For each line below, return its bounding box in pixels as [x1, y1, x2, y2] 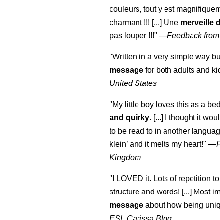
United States [110, 79, 157, 88]
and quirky [110, 113, 150, 122]
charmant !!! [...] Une [110, 18, 181, 27]
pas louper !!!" [110, 31, 158, 40]
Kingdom [110, 153, 141, 162]
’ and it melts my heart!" [126, 140, 207, 149]
